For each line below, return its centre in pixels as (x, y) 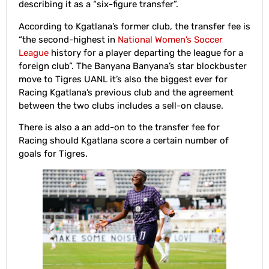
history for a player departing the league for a (146, 53)
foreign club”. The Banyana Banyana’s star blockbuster (133, 66)
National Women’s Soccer (170, 39)
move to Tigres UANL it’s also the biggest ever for (123, 79)
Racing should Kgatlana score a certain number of (124, 141)
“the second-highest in (68, 39)
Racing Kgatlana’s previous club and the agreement (126, 92)
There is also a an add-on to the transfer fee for (119, 128)
